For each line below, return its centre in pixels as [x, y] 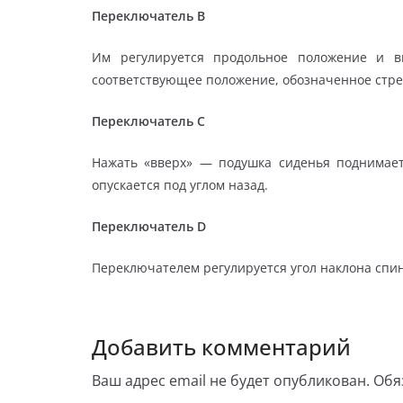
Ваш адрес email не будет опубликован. [231, 380]
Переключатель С [148, 121]
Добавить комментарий [221, 346]
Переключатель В [148, 15]
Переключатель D [149, 226]
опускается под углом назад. [180, 184]
